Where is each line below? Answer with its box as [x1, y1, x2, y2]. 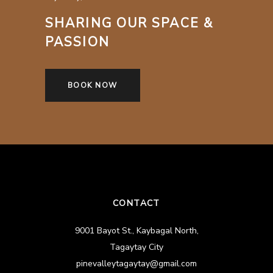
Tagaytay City [110, 241, 163, 253]
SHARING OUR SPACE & [45, 14, 213, 32]
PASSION [45, 33, 110, 51]
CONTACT [113, 197, 160, 209]
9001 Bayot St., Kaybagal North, [74, 224, 199, 236]
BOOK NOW [68, 80, 118, 90]
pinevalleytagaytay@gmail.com [76, 257, 197, 269]
